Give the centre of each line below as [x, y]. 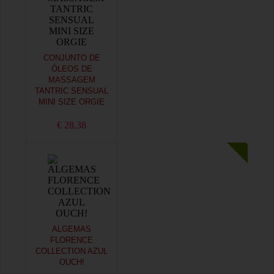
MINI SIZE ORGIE [72, 102]
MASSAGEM [72, 80]
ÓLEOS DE [72, 69]
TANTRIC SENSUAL [72, 91]
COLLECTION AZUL [72, 251]
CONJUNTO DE [72, 58]
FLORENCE [72, 240]
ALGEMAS [72, 229]
